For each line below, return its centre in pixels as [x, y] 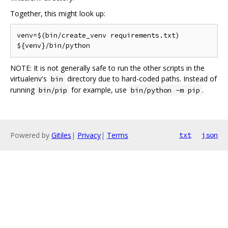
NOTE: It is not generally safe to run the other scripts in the [107, 68]
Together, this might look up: [58, 14]
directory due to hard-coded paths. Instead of [141, 79]
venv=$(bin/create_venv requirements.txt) [98, 36]
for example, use [99, 90]
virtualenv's [30, 79]
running [23, 90]
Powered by [31, 135]
